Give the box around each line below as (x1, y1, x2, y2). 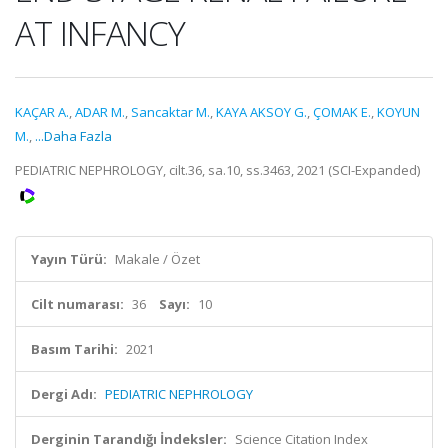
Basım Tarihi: (31, 340, 118, 358)
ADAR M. (75, 103, 125, 121)
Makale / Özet (115, 250, 200, 268)
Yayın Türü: (31, 250, 107, 268)
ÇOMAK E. (313, 103, 371, 121)
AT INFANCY (15, 10, 185, 56)
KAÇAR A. (15, 103, 69, 121)
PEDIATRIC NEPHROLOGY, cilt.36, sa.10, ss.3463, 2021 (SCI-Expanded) (15, 161, 420, 179)
